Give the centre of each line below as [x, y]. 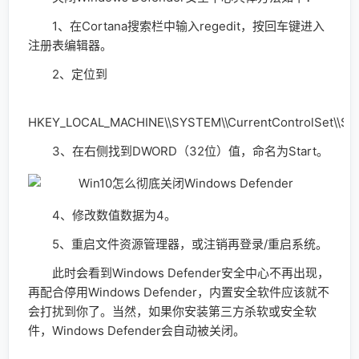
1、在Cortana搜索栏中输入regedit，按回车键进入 [176, 26]
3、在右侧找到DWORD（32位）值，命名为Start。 [178, 151]
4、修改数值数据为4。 [102, 215]
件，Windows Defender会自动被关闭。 [137, 330]
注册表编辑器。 [70, 45]
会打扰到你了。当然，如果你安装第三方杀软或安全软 [172, 311]
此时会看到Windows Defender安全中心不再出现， [179, 272]
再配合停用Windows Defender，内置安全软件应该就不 [179, 292]
